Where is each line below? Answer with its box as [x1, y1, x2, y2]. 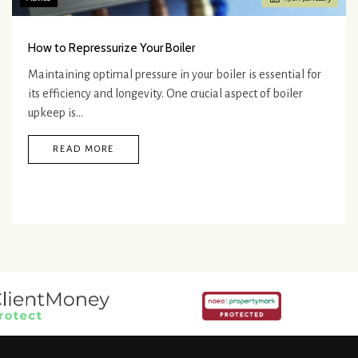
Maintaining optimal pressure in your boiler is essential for [28, 68, 321, 82]
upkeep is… [28, 106, 83, 120]
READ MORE [53, 144, 115, 155]
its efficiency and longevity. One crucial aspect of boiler [28, 87, 303, 101]
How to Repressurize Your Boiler [28, 41, 195, 56]
